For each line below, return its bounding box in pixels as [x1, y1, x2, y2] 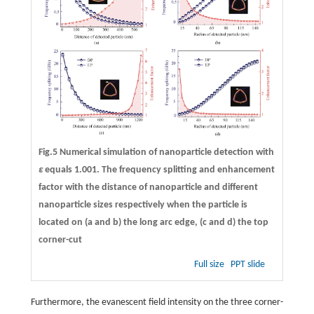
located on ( [38, 217, 88, 228]
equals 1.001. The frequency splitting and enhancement [42, 165, 275, 176]
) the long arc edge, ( [118, 217, 203, 228]
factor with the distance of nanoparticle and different [38, 182, 258, 193]
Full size [194, 259, 227, 271]
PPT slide [231, 259, 266, 271]
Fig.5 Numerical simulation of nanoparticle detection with [38, 147, 274, 158]
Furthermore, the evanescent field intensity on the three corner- [30, 297, 284, 308]
